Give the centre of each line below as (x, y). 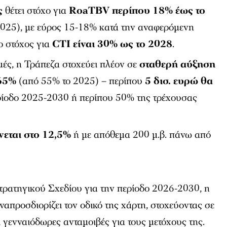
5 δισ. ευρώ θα (179, 81)
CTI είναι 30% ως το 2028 (112, 44)
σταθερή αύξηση (178, 64)
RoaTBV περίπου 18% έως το (137, 10)
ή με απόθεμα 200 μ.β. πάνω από (141, 135)
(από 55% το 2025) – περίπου (81, 81)
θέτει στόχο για (36, 10)
